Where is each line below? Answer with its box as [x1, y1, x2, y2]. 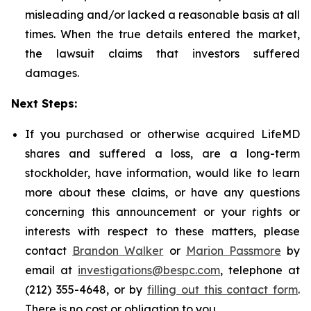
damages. [25, 66, 79, 80]
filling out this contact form [147, 283, 298, 296]
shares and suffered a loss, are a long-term [25, 146, 300, 160]
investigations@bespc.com [78, 263, 220, 277]
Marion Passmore [185, 244, 281, 258]
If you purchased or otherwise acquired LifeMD [25, 127, 300, 141]
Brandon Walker [72, 244, 164, 258]
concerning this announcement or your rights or [25, 205, 300, 219]
